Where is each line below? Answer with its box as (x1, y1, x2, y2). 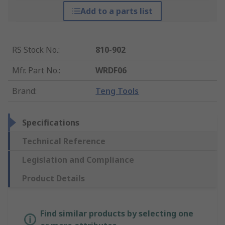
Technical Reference (22, 136, 105, 147)
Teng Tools (95, 85, 139, 97)
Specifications (22, 117, 79, 129)
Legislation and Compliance (22, 154, 134, 166)
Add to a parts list (80, 6, 153, 17)
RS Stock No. (12, 44, 58, 56)
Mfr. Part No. (12, 65, 59, 76)
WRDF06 (95, 65, 127, 76)
